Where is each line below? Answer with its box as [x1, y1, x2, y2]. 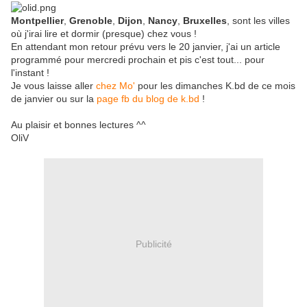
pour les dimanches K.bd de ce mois [135, 80, 295, 92]
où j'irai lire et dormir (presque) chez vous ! [11, 28, 197, 40]
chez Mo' [96, 80, 135, 92]
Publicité [135, 238, 172, 249]
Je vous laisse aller [11, 80, 96, 92]
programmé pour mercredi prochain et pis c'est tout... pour [11, 54, 265, 66]
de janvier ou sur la [11, 93, 97, 105]
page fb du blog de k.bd [97, 93, 199, 105]
